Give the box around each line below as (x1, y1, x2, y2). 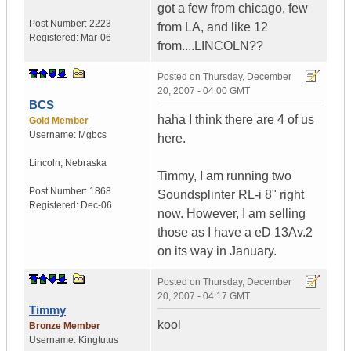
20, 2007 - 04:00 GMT (157, 85, 250, 97)
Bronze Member (29, 320, 100, 332)
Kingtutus (78, 335, 118, 346)
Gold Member (29, 115, 89, 127)
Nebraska (65, 157, 107, 169)
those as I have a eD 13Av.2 (157, 226, 313, 240)
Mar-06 (81, 32, 111, 44)
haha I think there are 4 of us (157, 113, 314, 127)
